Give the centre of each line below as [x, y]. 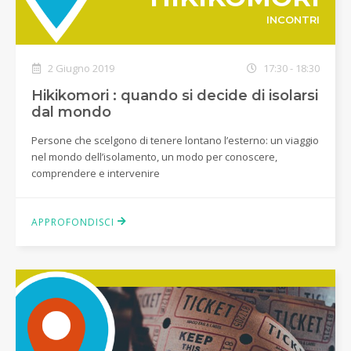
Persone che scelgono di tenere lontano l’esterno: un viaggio [175, 140]
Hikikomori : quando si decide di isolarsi [175, 95]
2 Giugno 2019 [80, 68]
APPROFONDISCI [74, 222]
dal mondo [71, 112]
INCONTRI [293, 20]
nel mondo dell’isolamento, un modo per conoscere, [154, 156]
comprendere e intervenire [96, 173]
